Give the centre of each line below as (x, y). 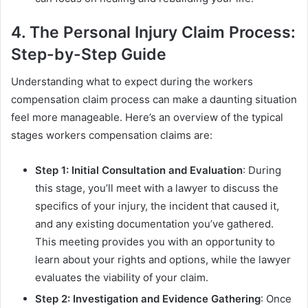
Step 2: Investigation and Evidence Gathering (148, 299)
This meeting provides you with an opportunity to (155, 242)
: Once (276, 299)
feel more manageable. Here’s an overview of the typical (147, 118)
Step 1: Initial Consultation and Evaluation (139, 170)
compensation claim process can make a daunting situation (154, 100)
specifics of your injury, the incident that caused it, (157, 206)
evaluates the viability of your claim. (122, 278)
